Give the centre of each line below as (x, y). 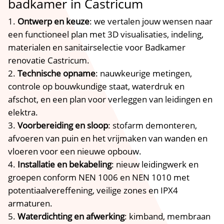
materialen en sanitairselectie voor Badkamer (97, 47)
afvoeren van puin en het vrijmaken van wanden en (108, 138)
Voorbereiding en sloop (63, 125)
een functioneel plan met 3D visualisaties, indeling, (106, 34)
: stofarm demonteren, (153, 125)
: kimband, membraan (168, 216)
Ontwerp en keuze (54, 21)
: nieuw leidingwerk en (155, 164)
